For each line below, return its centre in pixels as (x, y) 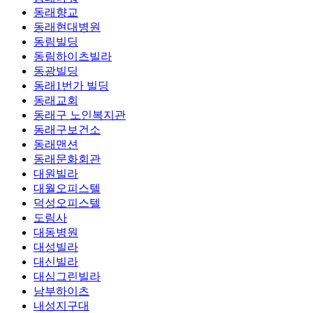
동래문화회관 (67, 159)
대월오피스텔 (67, 189)
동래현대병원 (67, 27)
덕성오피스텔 (67, 203)
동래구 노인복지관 (80, 115)
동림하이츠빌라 (73, 57)
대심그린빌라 (67, 277)
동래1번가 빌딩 (71, 86)
